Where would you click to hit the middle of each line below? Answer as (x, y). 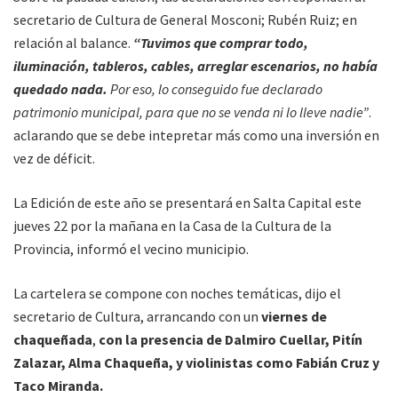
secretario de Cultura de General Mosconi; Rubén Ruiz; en (185, 20)
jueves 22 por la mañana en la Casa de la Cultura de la (172, 226)
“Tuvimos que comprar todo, (221, 43)
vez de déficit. (54, 159)
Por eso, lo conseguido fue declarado (215, 89)
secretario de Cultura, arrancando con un (136, 317)
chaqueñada (53, 340)
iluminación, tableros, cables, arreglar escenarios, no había (195, 66)
